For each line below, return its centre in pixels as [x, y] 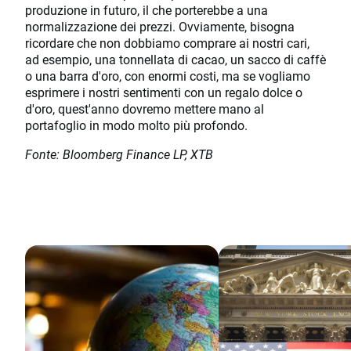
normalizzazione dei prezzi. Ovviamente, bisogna [160, 27]
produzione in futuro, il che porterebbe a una [147, 10]
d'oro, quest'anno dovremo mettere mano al [145, 109]
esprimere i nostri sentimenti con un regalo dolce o [164, 92]
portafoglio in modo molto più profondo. [136, 125]
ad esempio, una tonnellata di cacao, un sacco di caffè [175, 60]
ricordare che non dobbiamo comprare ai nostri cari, [167, 43]
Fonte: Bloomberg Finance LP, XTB [119, 154]
